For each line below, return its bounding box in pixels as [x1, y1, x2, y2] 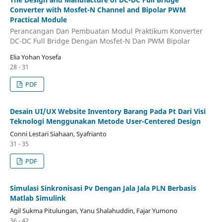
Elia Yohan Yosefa [9, 53, 61, 62]
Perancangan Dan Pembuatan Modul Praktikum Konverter [9, 26, 203, 36]
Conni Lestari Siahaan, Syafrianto [9, 129, 107, 139]
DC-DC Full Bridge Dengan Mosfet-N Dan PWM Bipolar [9, 36, 190, 46]
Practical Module [9, 14, 67, 24]
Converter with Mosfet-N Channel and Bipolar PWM [9, 4, 186, 14]
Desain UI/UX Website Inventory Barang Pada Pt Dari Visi [9, 107, 206, 116]
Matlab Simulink [9, 193, 66, 203]
